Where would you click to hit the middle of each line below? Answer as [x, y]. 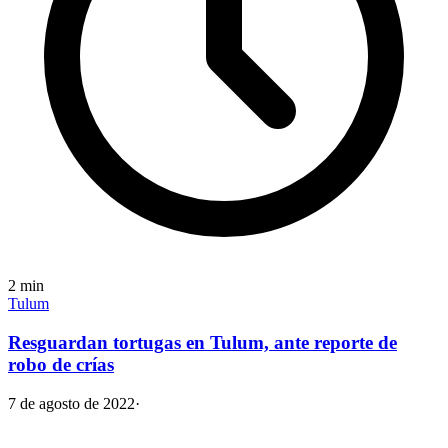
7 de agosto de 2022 [71, 403]
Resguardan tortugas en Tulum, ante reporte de [202, 342]
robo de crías [61, 364]
